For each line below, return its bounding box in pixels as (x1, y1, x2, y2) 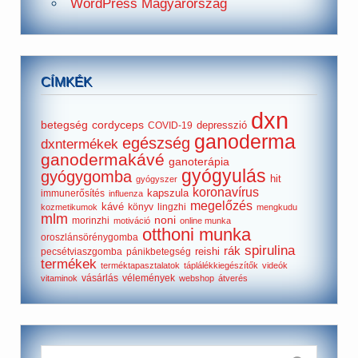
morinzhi (72, 214, 110, 226)
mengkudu (257, 201, 298, 212)
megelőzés (190, 197, 253, 213)
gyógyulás (181, 165, 267, 186)
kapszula (147, 186, 189, 199)
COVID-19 (148, 119, 193, 131)
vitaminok (41, 272, 78, 283)
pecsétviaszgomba (41, 245, 123, 257)
